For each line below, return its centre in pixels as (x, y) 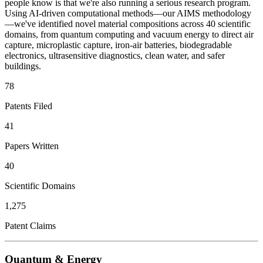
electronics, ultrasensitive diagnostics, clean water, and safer (115, 56)
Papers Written (32, 146)
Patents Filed (28, 106)
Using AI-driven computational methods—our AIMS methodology (128, 14)
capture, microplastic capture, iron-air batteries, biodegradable (118, 45)
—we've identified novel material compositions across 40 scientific (128, 24)
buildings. (23, 66)
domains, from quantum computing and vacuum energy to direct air (129, 35)
